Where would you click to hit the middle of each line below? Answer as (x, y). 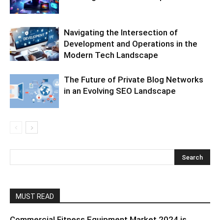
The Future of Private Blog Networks (134, 79)
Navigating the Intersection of (121, 32)
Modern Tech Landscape (111, 55)
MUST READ (35, 196)
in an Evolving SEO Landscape (120, 91)
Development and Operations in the (131, 43)
